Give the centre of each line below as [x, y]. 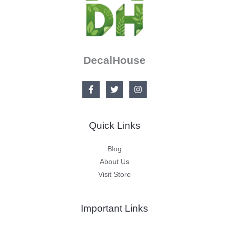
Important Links [114, 208]
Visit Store [114, 174]
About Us [114, 162]
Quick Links [114, 125]
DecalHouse [114, 60]
